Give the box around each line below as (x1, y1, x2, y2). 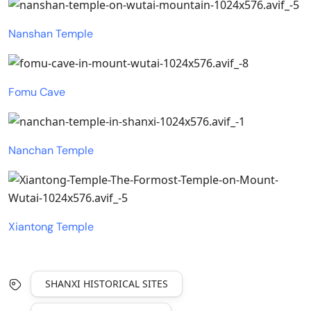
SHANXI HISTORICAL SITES (45, 277, 168, 290)
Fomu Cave (8, 85, 65, 99)
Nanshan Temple (8, 26, 93, 41)
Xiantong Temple (8, 219, 94, 234)
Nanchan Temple (8, 143, 94, 158)
